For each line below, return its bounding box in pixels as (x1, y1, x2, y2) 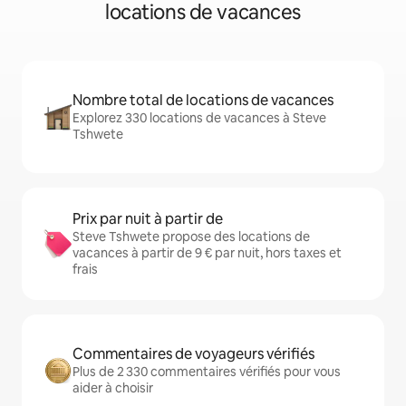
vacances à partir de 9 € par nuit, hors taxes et (72, 245, 342, 262)
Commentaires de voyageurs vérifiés (72, 344, 314, 364)
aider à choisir (72, 380, 153, 397)
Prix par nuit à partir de (72, 209, 223, 229)
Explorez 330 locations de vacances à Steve (72, 110, 326, 127)
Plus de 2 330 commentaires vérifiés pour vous (72, 363, 341, 381)
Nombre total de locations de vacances (72, 91, 333, 111)
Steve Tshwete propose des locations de (72, 228, 310, 246)
